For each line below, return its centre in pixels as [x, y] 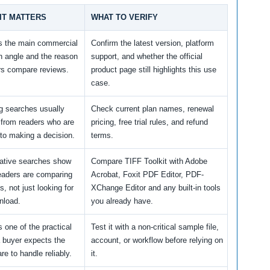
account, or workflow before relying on [157, 240]
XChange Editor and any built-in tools [156, 187]
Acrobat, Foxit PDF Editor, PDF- [147, 174]
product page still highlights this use [154, 69]
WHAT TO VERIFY [124, 17]
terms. [102, 135]
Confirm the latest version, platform [152, 43]
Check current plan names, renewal [152, 108]
